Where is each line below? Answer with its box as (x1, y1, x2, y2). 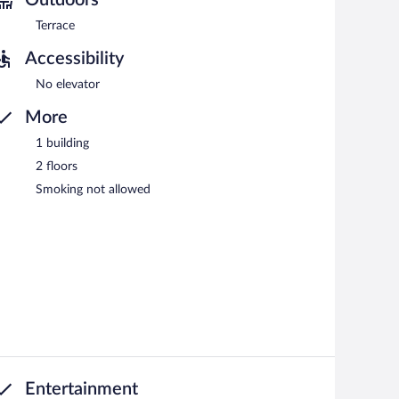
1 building (36, 136, 89, 150)
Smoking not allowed (36, 183, 151, 196)
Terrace (36, 19, 75, 32)
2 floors (36, 159, 77, 173)
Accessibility (25, 49, 124, 68)
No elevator (36, 77, 100, 91)
